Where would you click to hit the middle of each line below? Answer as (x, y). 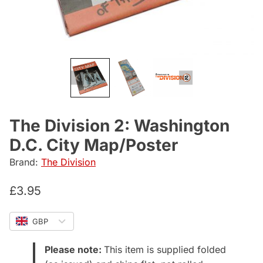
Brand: (25, 162)
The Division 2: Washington (119, 125)
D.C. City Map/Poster (94, 145)
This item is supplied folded (165, 249)
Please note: (74, 249)
